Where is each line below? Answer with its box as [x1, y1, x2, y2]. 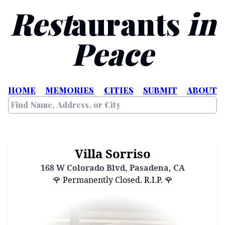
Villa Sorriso [74, 145, 151, 162]
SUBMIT [143, 85, 177, 95]
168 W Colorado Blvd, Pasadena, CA [40, 162, 185, 173]
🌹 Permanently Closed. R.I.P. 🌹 [52, 174, 173, 185]
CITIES [103, 85, 134, 95]
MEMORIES [45, 85, 94, 95]
